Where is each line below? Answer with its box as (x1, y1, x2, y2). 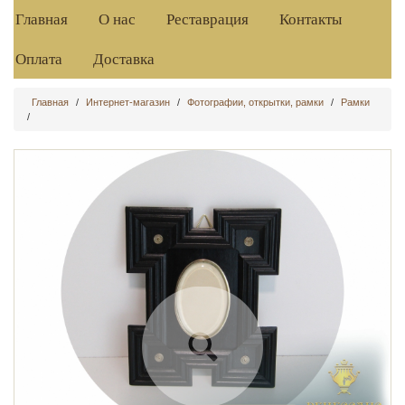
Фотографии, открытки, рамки (187, 97, 324, 108)
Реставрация (166, 8, 249, 30)
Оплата (15, 48, 62, 70)
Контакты (279, 8, 342, 30)
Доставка (93, 48, 155, 70)
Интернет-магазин (86, 97, 170, 108)
